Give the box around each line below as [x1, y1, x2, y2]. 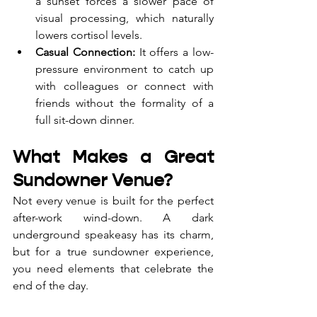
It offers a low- [134, 45, 214, 59]
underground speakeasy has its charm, [13, 227, 214, 241]
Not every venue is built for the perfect [13, 193, 214, 207]
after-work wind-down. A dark [13, 210, 214, 224]
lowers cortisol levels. [35, 28, 142, 42]
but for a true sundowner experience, [13, 244, 214, 258]
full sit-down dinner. [35, 113, 134, 127]
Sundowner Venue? [13, 169, 173, 191]
